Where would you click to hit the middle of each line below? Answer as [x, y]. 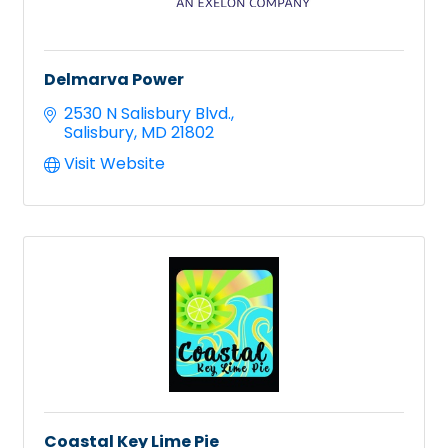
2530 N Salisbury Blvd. [147, 113]
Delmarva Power [114, 79]
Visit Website [114, 163]
